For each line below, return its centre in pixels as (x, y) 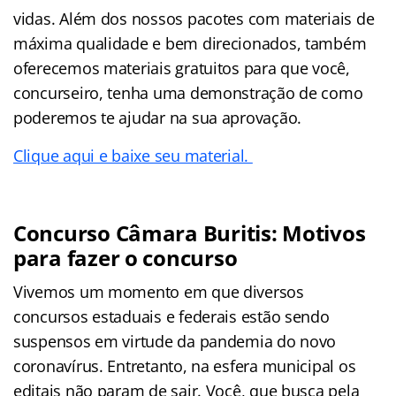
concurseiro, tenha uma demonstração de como (188, 93)
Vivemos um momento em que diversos (159, 292)
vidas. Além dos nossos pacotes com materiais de (194, 19)
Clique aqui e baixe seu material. (133, 156)
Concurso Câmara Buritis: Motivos (190, 233)
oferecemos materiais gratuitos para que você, (182, 69)
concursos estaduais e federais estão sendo (171, 317)
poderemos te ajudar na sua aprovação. (158, 118)
